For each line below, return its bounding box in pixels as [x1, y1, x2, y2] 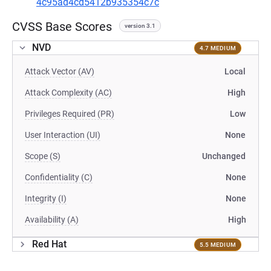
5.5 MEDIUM [199, 241, 236, 248]
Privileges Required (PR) [25, 109, 114, 119]
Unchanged [202, 151, 246, 161]
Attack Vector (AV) [25, 67, 94, 76]
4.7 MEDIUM [199, 44, 236, 51]
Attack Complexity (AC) [25, 88, 112, 97]
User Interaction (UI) [25, 130, 100, 140]
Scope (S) [25, 151, 60, 161]
